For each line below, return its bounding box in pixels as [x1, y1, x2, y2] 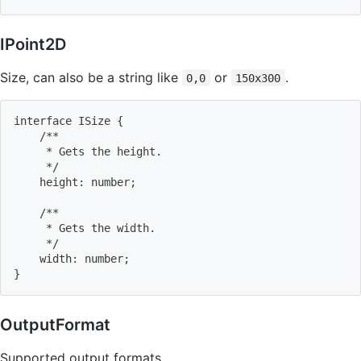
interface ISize [14, 114, 117, 127]
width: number [14, 251, 123, 265]
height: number [14, 175, 130, 189]
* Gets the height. [14, 144, 162, 158]
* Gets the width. [14, 221, 156, 234]
